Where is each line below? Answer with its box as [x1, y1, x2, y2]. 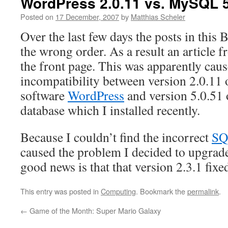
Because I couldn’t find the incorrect [20, 128, 212, 146]
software [20, 87, 68, 104]
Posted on [20, 11, 53, 22]
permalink [187, 186, 219, 196]
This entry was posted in [20, 186, 101, 196]
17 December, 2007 [55, 11, 119, 22]
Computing [101, 186, 136, 196]
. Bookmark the [136, 186, 187, 196]
